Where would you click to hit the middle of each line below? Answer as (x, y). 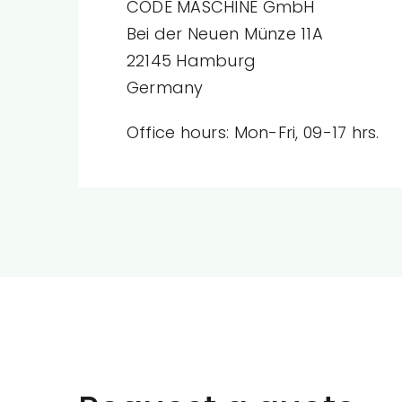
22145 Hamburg (191, 60)
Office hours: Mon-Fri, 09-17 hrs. (253, 132)
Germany (165, 87)
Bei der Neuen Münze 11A (224, 33)
